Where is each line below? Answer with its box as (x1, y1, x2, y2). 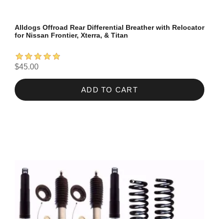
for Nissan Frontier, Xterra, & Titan (15, 31, 128, 40)
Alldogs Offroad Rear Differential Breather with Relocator (15, 23, 204, 32)
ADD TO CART (81, 86, 138, 94)
